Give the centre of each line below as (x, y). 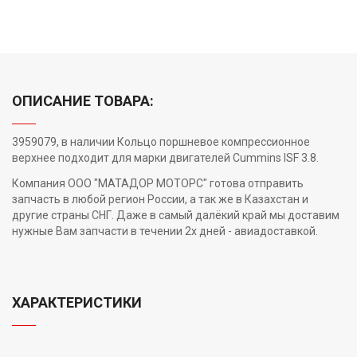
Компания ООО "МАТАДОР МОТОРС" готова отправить (158, 183)
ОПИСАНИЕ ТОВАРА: (83, 100)
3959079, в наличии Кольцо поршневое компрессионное (161, 141)
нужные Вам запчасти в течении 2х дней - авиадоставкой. (165, 231)
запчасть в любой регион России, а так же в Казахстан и (160, 199)
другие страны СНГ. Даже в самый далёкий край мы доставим (176, 215)
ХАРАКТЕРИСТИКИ (77, 302)
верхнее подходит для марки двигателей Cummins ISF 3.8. (165, 157)
